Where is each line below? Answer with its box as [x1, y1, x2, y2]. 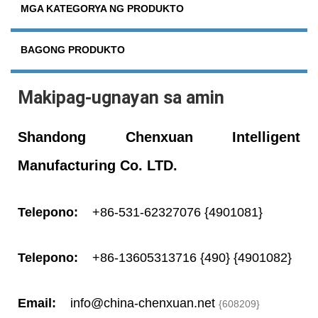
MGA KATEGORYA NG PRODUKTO [21, 2, 184, 14]
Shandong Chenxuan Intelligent [18, 128, 300, 145]
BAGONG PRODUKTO [21, 43, 125, 55]
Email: [18, 295, 60, 310]
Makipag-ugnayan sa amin [18, 87, 224, 108]
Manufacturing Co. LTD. [18, 157, 177, 173]
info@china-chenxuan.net [70, 295, 215, 310]
